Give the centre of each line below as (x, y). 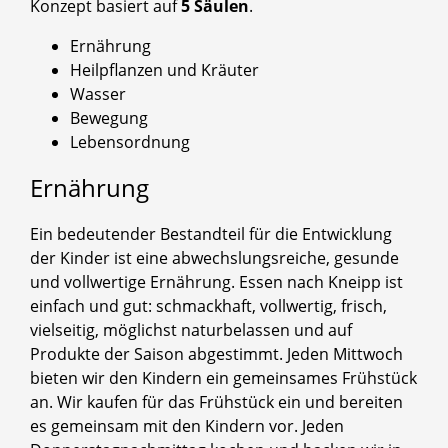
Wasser (98, 93)
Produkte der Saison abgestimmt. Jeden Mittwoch (216, 353)
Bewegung (109, 117)
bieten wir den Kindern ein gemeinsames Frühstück (223, 377)
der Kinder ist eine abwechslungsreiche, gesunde (214, 257)
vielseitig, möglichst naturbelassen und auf (191, 329)
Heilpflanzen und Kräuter (164, 69)
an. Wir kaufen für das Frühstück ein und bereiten (216, 401)
